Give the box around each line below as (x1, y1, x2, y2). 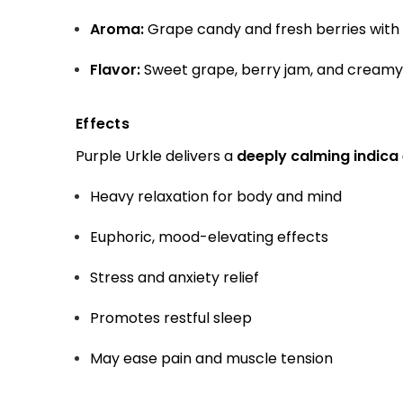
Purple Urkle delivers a (76, 146, 237, 167)
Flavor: (90, 58, 141, 80)
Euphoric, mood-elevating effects (90, 227, 329, 248)
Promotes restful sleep (90, 308, 253, 329)
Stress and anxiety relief (90, 267, 260, 289)
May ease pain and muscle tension (90, 348, 334, 370)
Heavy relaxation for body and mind (90, 186, 343, 208)
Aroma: (90, 18, 145, 40)
